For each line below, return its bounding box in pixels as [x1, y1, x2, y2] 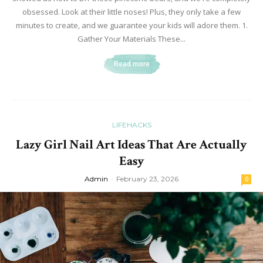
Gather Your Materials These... [77, 33, 186, 44]
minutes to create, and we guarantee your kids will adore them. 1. [15, 19, 248, 31]
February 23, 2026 [116, 174, 178, 183]
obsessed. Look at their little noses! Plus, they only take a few [22, 6, 241, 17]
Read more [113, 59, 150, 68]
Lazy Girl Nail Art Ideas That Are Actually [16, 136, 247, 153]
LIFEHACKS [112, 120, 151, 129]
